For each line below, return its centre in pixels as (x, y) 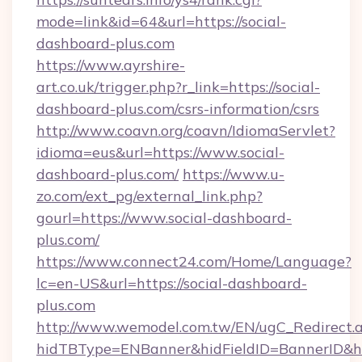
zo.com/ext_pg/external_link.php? (149, 196)
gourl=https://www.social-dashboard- (164, 218)
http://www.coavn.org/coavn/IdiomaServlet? (186, 130)
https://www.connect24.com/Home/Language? (194, 261)
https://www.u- (234, 174)
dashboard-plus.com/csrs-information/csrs (178, 109)
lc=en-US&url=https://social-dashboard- (172, 283)
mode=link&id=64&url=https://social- (161, 21)
